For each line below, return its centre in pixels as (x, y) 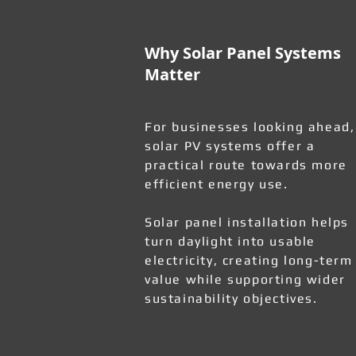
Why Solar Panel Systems (243, 53)
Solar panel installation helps (247, 222)
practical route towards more (246, 165)
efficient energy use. (217, 184)
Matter (172, 74)
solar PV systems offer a (230, 146)
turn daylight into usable (230, 241)
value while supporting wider (245, 279)
